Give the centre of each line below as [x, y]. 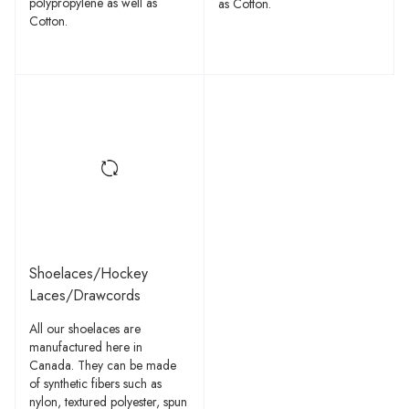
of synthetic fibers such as [95, 383]
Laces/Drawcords [85, 295]
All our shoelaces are [85, 329]
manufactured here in [86, 347]
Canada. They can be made [103, 365]
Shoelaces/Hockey [89, 273]
